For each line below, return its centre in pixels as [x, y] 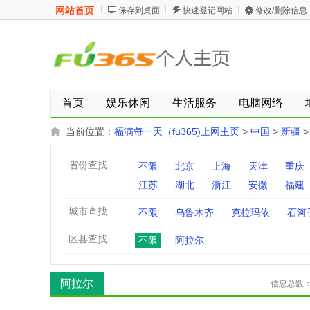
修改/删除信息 [281, 10]
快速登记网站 [208, 10]
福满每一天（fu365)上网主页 [177, 131]
